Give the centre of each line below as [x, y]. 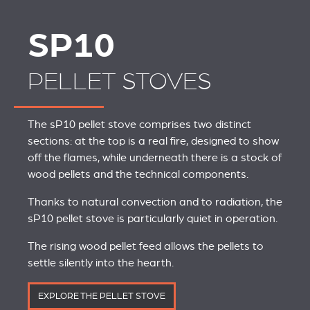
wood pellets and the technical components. [138, 174]
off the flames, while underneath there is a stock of [155, 157]
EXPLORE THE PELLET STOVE [102, 296]
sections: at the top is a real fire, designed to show [153, 141]
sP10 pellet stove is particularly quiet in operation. [153, 218]
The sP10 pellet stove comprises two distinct [139, 124]
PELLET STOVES [120, 82]
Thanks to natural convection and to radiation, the [155, 202]
